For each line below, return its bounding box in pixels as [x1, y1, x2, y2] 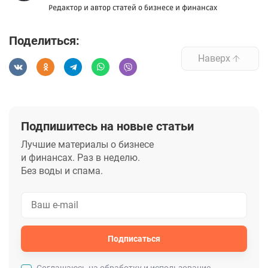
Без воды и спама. [21, 165, 103, 176]
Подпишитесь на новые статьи [21, 118, 194, 133]
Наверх [198, 53, 230, 65]
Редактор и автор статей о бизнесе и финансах [48, 3, 217, 13]
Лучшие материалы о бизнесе [21, 138, 154, 150]
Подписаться [108, 233, 160, 243]
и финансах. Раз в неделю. [21, 151, 140, 163]
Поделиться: [9, 33, 80, 48]
